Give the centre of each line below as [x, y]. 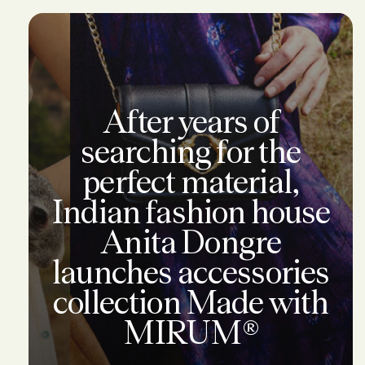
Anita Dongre [191, 242]
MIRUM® [191, 332]
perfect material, [191, 182]
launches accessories [191, 272]
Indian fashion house [191, 212]
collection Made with [191, 302]
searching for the [191, 152]
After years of [191, 121]
